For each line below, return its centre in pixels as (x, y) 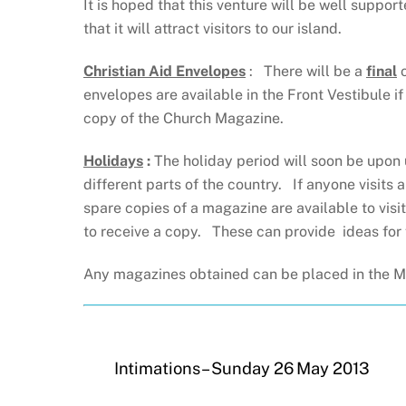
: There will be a (308, 71)
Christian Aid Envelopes (164, 71)
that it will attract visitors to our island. (213, 29)
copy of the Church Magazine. (184, 118)
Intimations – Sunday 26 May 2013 (242, 369)
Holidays (113, 160)
